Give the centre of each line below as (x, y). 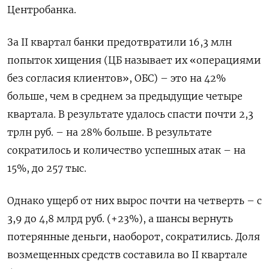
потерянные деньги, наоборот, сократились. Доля (134, 236)
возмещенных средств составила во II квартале (127, 254)
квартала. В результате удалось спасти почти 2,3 (130, 114)
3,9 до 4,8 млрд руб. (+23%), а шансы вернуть (120, 218)
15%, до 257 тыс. (47, 168)
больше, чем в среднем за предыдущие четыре (125, 96)
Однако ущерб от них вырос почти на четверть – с (134, 200)
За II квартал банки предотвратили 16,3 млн (119, 42)
